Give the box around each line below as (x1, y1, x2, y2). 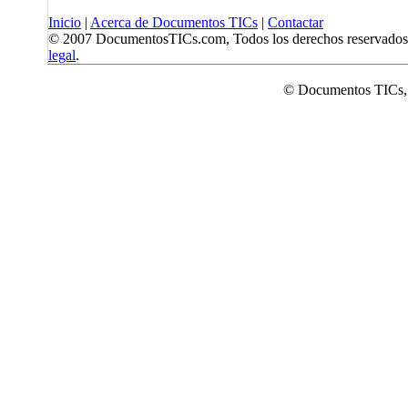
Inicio (48, 15, 81, 31)
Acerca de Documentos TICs (90, 15, 258, 31)
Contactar (268, 15, 323, 31)
